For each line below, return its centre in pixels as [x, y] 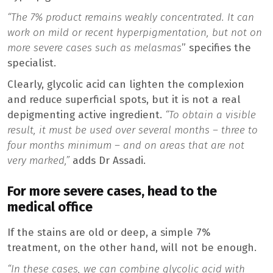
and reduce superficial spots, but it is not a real [124, 100]
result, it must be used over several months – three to [133, 130]
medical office [50, 207]
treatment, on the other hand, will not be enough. [132, 248]
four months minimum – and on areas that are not [126, 146]
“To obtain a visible [211, 115]
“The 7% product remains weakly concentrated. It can [131, 18]
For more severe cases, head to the [112, 192]
